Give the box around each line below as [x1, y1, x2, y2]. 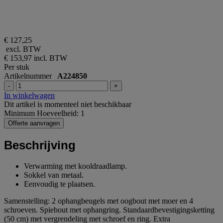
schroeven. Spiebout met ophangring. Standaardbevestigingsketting [4, 206, 215, 215]
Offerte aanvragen [8, 119, 60, 127]
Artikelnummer [4, 71, 57, 80]
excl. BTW [4, 44, 41, 53]
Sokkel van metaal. [24, 171, 84, 180]
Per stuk [4, 62, 29, 71]
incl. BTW [34, 53, 67, 62]
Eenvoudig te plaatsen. [24, 180, 95, 189]
